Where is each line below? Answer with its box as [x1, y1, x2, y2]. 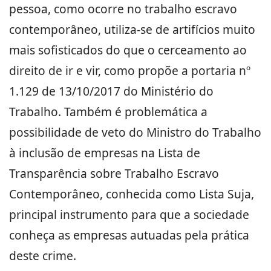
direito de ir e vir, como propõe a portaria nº [9, 62, 250, 79]
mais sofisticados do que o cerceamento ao [9, 42, 247, 58]
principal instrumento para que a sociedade [9, 206, 249, 223]
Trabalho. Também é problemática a [9, 103, 207, 120]
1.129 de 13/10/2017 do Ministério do [9, 83, 214, 99]
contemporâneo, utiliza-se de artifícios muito [9, 21, 255, 38]
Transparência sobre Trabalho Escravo [9, 165, 219, 181]
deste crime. [9, 247, 76, 264]
